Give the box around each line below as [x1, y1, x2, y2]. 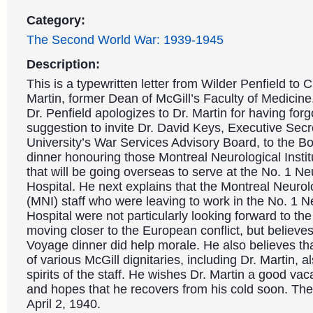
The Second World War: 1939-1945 [27, 33, 224, 47]
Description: [27, 57, 100, 71]
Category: [27, 13, 85, 27]
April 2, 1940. [27, 297, 101, 311]
